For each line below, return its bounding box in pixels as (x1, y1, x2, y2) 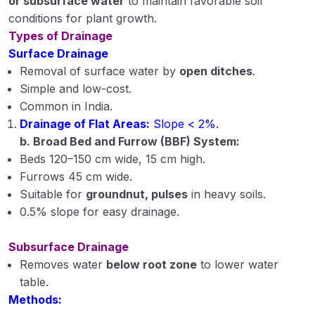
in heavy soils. (188, 186, 266, 201)
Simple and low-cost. (20, 81, 131, 96)
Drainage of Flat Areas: (20, 116, 150, 131)
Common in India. (20, 98, 112, 113)
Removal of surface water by (20, 63, 179, 78)
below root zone (106, 257, 197, 271)
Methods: (8, 292, 62, 307)
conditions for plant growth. (8, 11, 157, 25)
